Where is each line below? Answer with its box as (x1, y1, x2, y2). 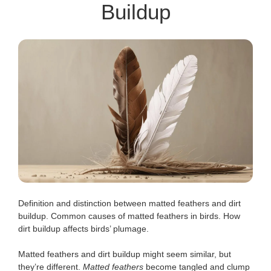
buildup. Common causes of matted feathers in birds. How (18, 211, 240, 221)
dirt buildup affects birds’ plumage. (18, 224, 149, 234)
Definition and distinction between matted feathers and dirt (18, 198, 241, 209)
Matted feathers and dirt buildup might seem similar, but (18, 249, 231, 260)
